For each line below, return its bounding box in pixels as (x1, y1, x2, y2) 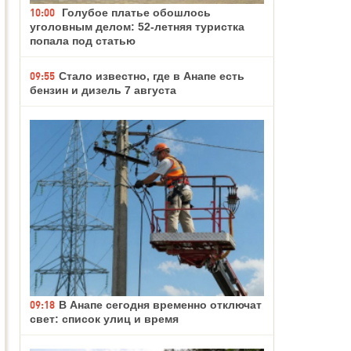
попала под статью (30, 34, 136, 48)
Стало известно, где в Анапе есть (59, 70, 244, 83)
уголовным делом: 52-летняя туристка (30, 20, 244, 34)
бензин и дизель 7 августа (30, 84, 176, 97)
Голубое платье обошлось (59, 6, 211, 20)
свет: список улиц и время (30, 312, 179, 325)
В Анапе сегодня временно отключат (59, 298, 262, 311)
